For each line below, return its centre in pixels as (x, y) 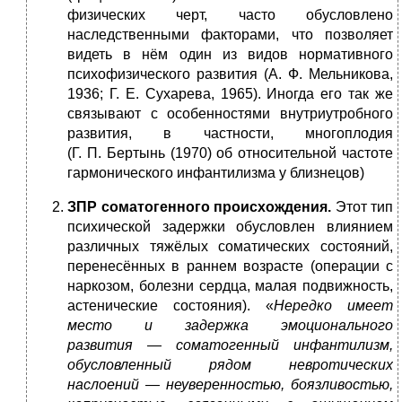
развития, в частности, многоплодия (230, 134)
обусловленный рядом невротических (230, 365)
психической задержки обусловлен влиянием (230, 227)
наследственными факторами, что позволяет (230, 35)
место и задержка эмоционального (230, 326)
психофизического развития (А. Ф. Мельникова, (230, 74)
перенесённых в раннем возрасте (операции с (230, 267)
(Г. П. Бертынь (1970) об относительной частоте (230, 153)
